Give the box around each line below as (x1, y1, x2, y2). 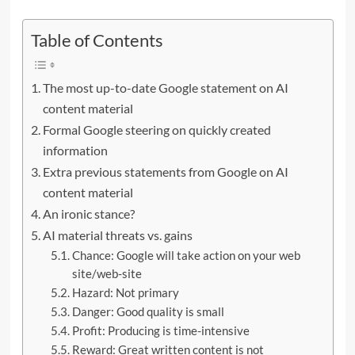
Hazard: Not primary (72, 285, 180, 300)
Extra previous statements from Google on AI (42, 163, 288, 179)
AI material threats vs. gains (42, 227, 193, 242)
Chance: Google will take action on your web (72, 248, 301, 262)
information (42, 142, 108, 158)
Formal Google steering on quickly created (42, 121, 271, 137)
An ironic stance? (42, 205, 135, 221)
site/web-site (72, 266, 143, 281)
